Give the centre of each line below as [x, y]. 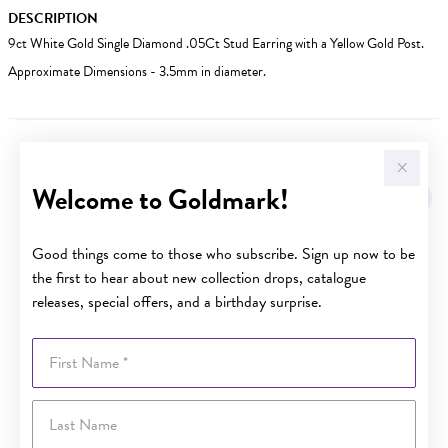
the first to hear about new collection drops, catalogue [199, 277]
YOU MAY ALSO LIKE [224, 162]
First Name [62, 347]
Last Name [61, 409]
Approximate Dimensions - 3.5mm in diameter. [137, 71]
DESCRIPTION [53, 18]
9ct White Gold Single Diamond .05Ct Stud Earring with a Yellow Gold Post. [216, 43]
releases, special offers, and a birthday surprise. [177, 301]
